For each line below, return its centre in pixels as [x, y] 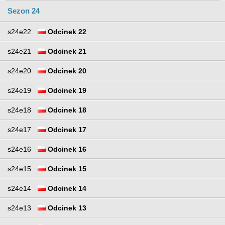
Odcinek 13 [66, 208]
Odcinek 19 [66, 91]
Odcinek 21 [66, 51]
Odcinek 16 [66, 149]
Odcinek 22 [66, 32]
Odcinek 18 [66, 110]
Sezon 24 [24, 11]
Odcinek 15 [66, 169]
